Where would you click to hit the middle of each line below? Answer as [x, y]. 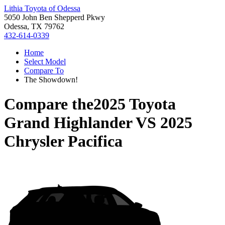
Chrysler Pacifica [63, 141]
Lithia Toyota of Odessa [42, 8]
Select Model [45, 62]
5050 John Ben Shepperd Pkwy [54, 17]
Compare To [44, 71]
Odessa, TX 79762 [34, 26]
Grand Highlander [68, 123]
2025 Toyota [135, 104]
